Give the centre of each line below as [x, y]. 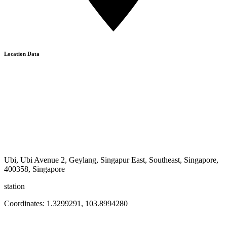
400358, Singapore [34, 169]
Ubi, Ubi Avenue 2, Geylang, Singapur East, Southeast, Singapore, [111, 160]
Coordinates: [25, 203]
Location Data [22, 53]
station [14, 186]
